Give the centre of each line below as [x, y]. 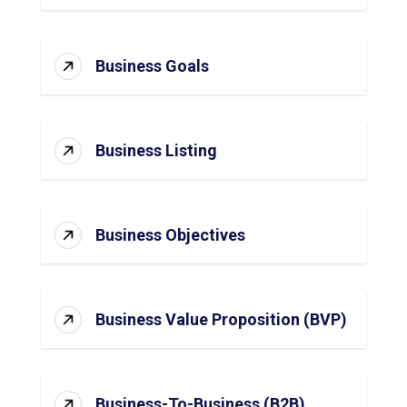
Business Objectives [170, 235]
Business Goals [152, 66]
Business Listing [156, 150]
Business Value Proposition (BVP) [221, 319]
